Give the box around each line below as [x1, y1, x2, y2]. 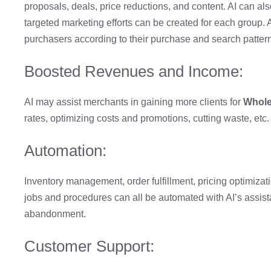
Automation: [24, 141, 106, 160]
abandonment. [24, 208, 86, 219]
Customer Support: [24, 237, 154, 255]
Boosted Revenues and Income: [24, 62, 243, 80]
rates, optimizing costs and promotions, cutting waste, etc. [24, 113, 269, 123]
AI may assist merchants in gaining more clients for [24, 96, 243, 107]
